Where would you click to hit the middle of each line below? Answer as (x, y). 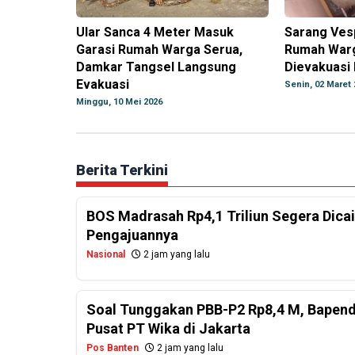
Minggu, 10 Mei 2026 (119, 102)
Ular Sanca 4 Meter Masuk (155, 32)
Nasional (106, 255)
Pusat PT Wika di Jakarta (168, 329)
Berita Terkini (122, 170)
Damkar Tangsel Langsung (156, 67)
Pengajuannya (132, 235)
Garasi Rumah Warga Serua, (159, 50)
